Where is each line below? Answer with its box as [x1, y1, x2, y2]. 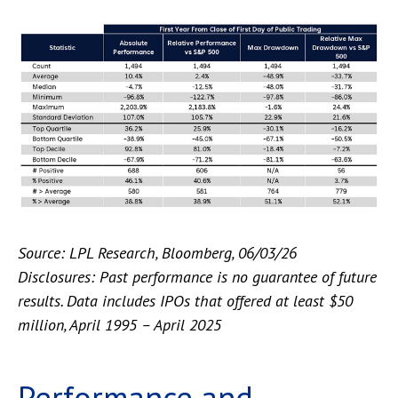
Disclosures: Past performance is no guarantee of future [18, 266, 377, 287]
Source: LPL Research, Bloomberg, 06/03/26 [18, 242, 297, 263]
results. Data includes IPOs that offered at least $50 [18, 290, 353, 311]
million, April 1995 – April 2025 [18, 314, 221, 335]
